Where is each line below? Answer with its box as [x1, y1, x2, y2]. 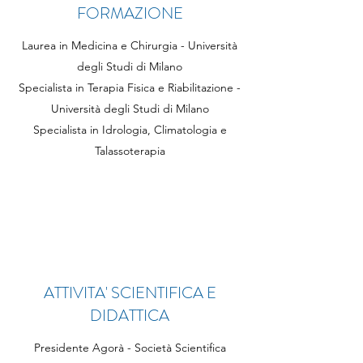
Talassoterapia [94, 143, 165, 158]
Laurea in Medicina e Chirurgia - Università [22, 38, 237, 53]
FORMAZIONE [76, 2, 183, 25]
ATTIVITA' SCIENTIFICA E [43, 281, 216, 305]
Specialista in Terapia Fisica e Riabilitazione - [19, 80, 241, 95]
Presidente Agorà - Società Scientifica [33, 340, 226, 355]
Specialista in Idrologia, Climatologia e [32, 122, 227, 137]
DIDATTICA [90, 304, 169, 327]
